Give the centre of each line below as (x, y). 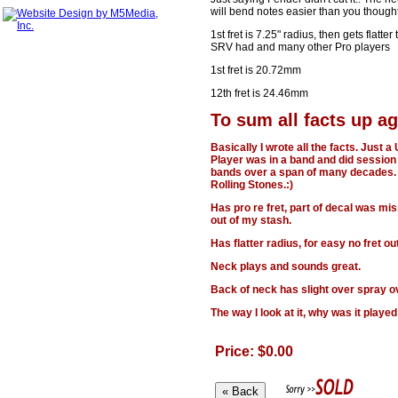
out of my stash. (251, 221)
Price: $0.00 (254, 351)
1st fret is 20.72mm (256, 71)
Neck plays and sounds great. (286, 267)
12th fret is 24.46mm (259, 94)
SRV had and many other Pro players (300, 48)
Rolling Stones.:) (252, 185)
